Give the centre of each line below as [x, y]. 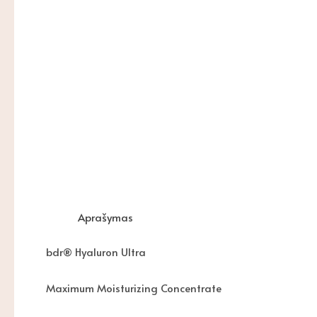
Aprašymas [105, 217]
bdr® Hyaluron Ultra [96, 252]
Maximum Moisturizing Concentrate [134, 288]
